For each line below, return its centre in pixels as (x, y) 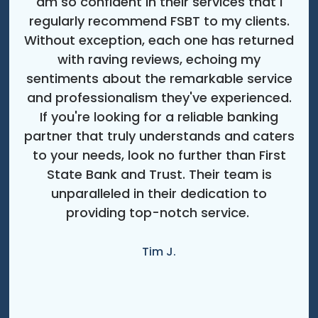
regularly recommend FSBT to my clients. (159, 21)
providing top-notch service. (159, 213)
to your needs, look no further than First (159, 155)
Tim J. (159, 252)
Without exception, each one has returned (159, 40)
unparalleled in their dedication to (159, 194)
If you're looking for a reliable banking (159, 117)
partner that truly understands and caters (159, 136)
